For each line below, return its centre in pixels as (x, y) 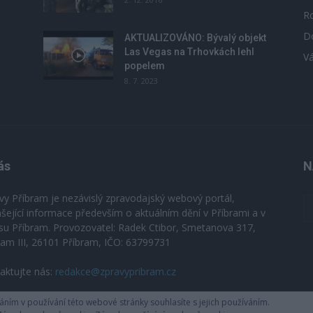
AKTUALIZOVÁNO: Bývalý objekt (195, 38)
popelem (145, 66)
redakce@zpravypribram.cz (116, 271)
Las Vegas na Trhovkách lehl (189, 52)
